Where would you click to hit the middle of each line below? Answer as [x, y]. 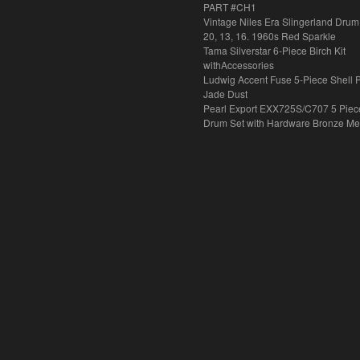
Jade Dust [226, 94]
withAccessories [239, 65]
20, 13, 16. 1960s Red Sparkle [270, 36]
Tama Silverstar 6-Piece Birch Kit [275, 50]
